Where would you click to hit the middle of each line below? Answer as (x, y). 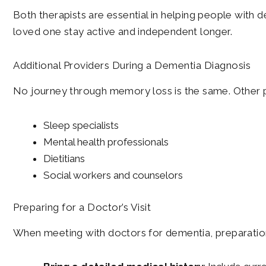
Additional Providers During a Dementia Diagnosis (132, 66)
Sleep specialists (81, 126)
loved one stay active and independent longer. (123, 31)
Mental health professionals (106, 142)
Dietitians (64, 159)
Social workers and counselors (113, 175)
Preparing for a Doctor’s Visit (82, 207)
